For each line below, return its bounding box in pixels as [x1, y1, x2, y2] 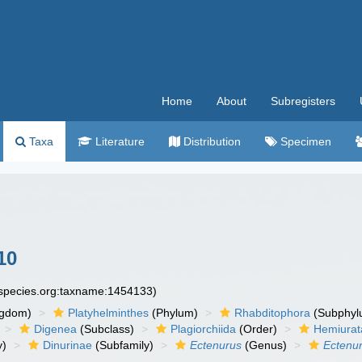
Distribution [180, 135, 241, 148]
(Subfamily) [92, 339, 154, 351]
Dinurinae [43, 339, 93, 351]
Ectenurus [190, 339, 242, 351]
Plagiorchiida [170, 322, 237, 335]
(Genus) [242, 339, 288, 351]
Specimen [277, 135, 331, 148]
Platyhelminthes [68, 306, 149, 319]
